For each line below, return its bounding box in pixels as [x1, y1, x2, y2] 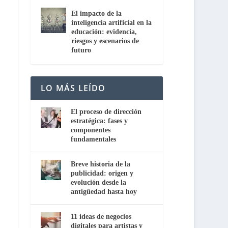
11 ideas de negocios [70, 212, 131, 220]
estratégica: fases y [70, 117, 128, 125]
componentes [70, 126, 110, 134]
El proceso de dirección [70, 107, 141, 116]
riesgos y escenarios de [71, 37, 139, 45]
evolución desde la [70, 178, 126, 186]
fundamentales [70, 135, 116, 143]
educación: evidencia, [71, 27, 137, 36]
